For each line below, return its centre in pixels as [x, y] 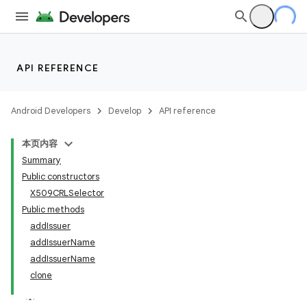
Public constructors [61, 176]
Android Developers [51, 111]
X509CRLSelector [67, 193]
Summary [41, 160]
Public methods [53, 209]
